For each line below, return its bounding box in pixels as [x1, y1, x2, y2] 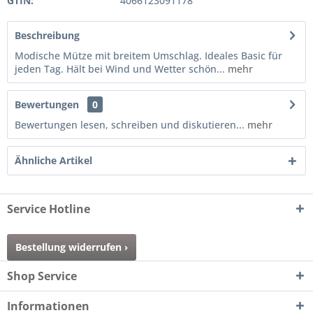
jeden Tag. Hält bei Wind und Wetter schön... [15, 62, 225, 75]
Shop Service [7, 268, 77, 284]
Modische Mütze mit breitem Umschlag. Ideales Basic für [15, 49, 282, 62]
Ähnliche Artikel [15, 154, 92, 167]
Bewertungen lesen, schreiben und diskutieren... [15, 118, 245, 131]
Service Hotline [7, 201, 90, 217]
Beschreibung [15, 29, 80, 42]
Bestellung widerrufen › [15, 240, 128, 254]
